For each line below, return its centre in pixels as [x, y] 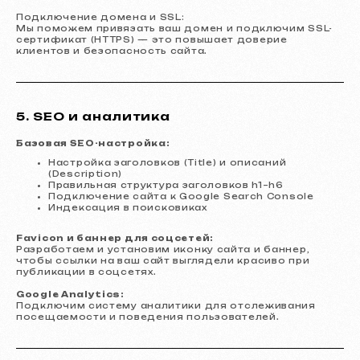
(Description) [86, 174]
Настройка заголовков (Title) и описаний [168, 162]
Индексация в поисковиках [128, 207]
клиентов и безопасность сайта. [112, 51]
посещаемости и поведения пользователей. [148, 317]
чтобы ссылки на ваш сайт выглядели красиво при [163, 260]
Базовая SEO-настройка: [93, 143]
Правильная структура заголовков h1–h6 [166, 185]
